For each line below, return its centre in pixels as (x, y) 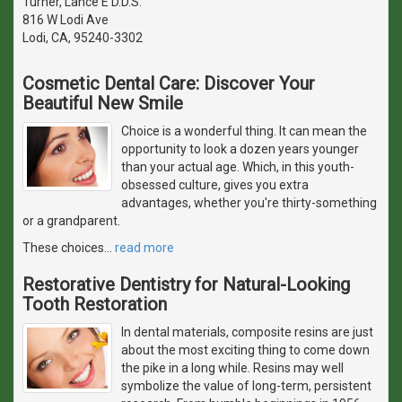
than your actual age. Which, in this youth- (238, 166)
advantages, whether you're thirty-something (249, 202)
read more (144, 247)
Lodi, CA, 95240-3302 (83, 37)
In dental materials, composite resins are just (247, 332)
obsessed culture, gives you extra (215, 184)
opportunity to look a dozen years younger (240, 149)
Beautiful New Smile (103, 103)
